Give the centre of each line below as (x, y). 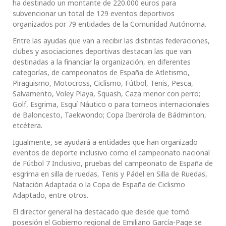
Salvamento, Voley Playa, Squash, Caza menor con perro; (106, 94)
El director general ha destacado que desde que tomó (101, 212)
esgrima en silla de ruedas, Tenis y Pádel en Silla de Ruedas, (110, 174)
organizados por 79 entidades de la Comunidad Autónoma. (109, 24)
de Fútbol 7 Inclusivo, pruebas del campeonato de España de (113, 163)
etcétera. (27, 126)
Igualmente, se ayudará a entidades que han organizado (105, 142)
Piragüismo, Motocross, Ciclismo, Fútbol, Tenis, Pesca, (103, 83)
